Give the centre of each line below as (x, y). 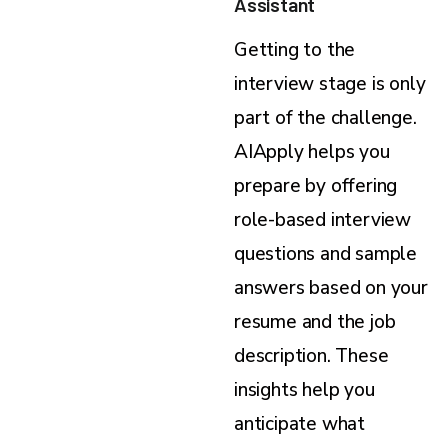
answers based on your (331, 287)
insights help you (304, 389)
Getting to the (295, 49)
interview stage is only (330, 83)
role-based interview (323, 219)
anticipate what (300, 423)
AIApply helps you (312, 151)
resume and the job (315, 321)
